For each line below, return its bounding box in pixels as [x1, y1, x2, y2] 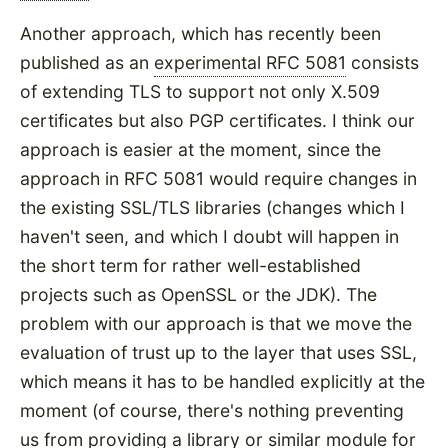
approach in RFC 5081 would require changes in [20, 167, 417, 189]
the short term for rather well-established [20, 254, 361, 276]
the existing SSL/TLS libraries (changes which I [20, 196, 405, 218]
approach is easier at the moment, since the [20, 138, 381, 160]
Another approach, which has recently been [20, 22, 381, 44]
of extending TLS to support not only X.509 [20, 80, 380, 102]
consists [346, 51, 419, 73]
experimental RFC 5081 [154, 51, 346, 73]
